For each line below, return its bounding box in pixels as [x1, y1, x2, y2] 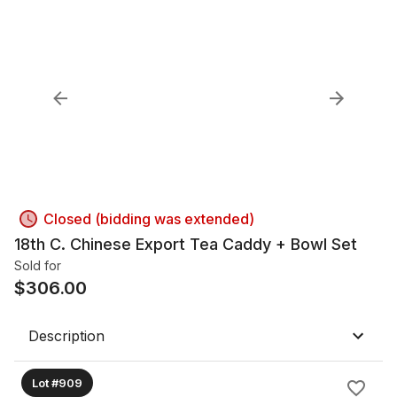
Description [28, 327, 105, 345]
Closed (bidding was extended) [43, 210, 254, 228]
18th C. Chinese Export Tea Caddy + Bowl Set [14, 235, 357, 253]
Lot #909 [32, 375, 82, 390]
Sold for [14, 258, 61, 273]
